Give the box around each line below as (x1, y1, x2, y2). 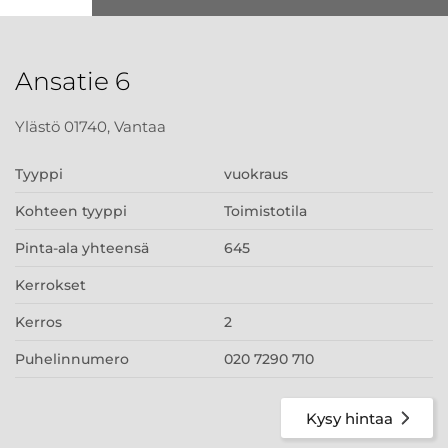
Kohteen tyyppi (15, 202, 127, 220)
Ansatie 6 (15, 66, 130, 96)
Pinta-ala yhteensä (15, 239, 149, 257)
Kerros (15, 313, 62, 331)
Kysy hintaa (306, 408, 393, 428)
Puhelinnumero (15, 350, 129, 368)
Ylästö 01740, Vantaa (15, 117, 166, 136)
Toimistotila (224, 202, 307, 220)
